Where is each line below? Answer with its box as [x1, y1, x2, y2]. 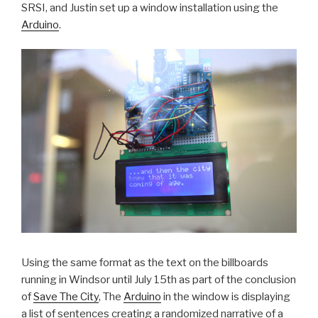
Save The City [33, 290, 99, 303]
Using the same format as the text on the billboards [21, 256, 268, 269]
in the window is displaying [161, 290, 290, 303]
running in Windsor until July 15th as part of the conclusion [21, 273, 296, 286]
